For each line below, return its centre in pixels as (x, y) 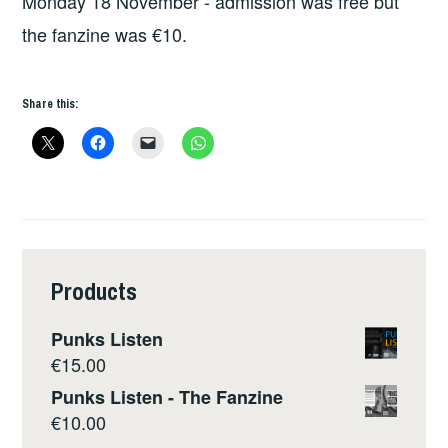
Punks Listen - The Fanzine (167, 397)
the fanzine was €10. (105, 34)
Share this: (50, 103)
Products (94, 290)
